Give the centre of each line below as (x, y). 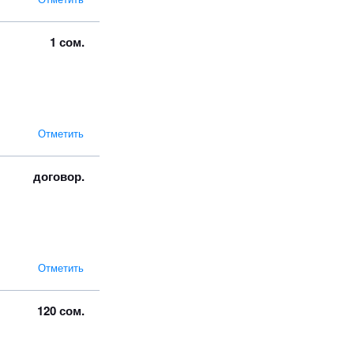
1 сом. (67, 41)
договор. (59, 176)
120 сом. (61, 310)
